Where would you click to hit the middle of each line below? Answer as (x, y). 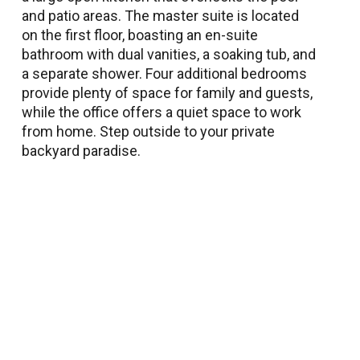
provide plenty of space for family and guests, (167, 92)
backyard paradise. (81, 150)
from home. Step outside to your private (148, 131)
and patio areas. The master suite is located (160, 15)
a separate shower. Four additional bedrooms (164, 73)
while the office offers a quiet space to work (162, 112)
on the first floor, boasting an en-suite (140, 35)
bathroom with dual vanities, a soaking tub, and (169, 54)
